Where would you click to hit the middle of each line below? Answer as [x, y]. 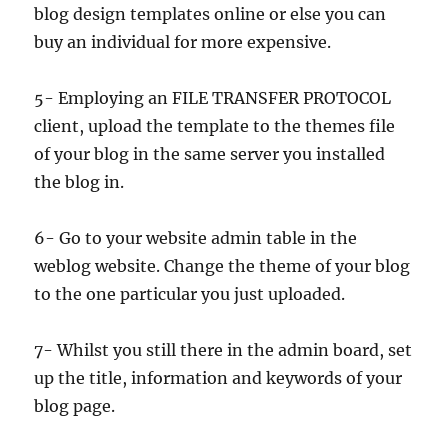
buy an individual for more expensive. [183, 42]
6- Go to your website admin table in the [196, 238]
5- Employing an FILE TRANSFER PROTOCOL [213, 98]
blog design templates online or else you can [210, 14]
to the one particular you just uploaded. [190, 294]
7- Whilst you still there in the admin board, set [223, 350]
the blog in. [79, 182]
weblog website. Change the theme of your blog [222, 266]
